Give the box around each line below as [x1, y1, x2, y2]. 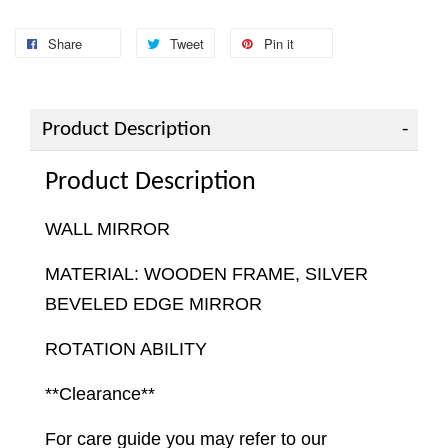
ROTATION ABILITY [45, 339, 207, 360]
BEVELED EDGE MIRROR [45, 294, 262, 315]
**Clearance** [45, 384, 155, 405]
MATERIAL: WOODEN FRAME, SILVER [45, 264, 368, 285]
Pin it [264, 34, 294, 54]
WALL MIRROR [45, 219, 170, 240]
